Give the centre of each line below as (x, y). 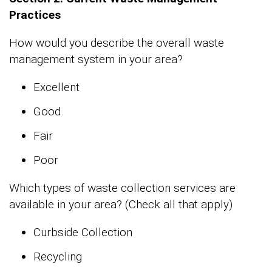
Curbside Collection (83, 233)
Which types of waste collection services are (122, 188)
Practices (35, 15)
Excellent (56, 87)
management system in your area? (96, 59)
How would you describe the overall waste (117, 43)
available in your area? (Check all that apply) (121, 205)
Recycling (58, 257)
